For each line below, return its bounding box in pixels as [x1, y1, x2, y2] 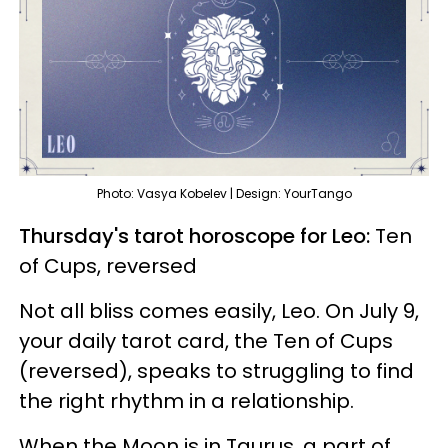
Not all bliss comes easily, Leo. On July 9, [19, 297, 419, 326]
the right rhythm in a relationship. [19, 387, 354, 416]
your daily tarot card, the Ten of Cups [19, 327, 393, 356]
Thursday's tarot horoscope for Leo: [19, 222, 375, 251]
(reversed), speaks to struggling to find [19, 357, 414, 386]
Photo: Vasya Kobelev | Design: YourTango [96, 185, 352, 203]
